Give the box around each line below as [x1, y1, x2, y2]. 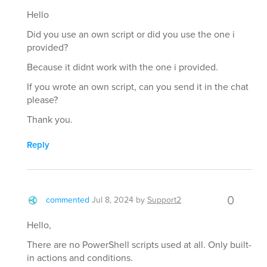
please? [27, 93, 58, 107]
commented [46, 194, 89, 207]
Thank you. [27, 113, 73, 127]
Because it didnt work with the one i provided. [27, 60, 218, 74]
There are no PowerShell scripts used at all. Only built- [27, 238, 252, 252]
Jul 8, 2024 [92, 194, 133, 207]
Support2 [147, 194, 181, 207]
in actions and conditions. [27, 251, 133, 265]
